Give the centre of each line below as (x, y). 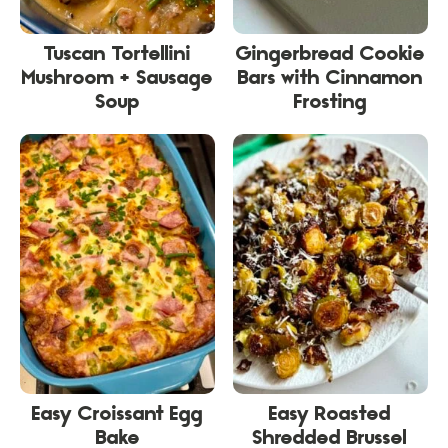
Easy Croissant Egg (118, 415)
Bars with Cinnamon (330, 79)
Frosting (330, 103)
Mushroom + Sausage (118, 79)
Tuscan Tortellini (118, 55)
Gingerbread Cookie (330, 55)
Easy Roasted (330, 415)
